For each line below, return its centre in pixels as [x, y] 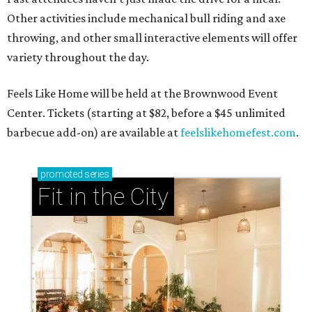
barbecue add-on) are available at [94, 133]
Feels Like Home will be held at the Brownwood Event [142, 94]
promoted [62, 174]
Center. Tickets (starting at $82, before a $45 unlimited [146, 113]
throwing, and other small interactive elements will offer [152, 38]
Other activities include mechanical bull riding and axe [146, 18]
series [96, 174]
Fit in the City [103, 197]
